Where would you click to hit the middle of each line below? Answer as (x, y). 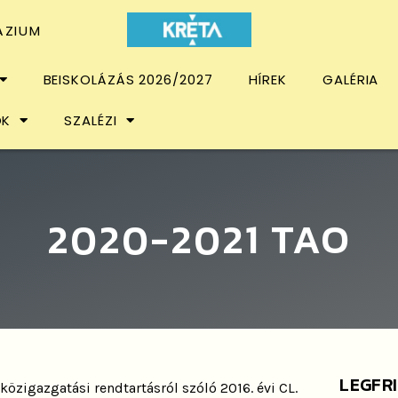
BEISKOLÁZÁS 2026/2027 (128, 79)
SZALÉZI (91, 120)
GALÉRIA (351, 79)
